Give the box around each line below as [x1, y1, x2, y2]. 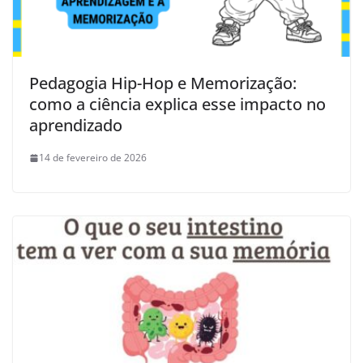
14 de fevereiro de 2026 [39, 151, 147, 165]
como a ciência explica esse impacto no [29, 93, 326, 116]
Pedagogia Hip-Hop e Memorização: [29, 72, 297, 95]
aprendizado [29, 114, 122, 137]
